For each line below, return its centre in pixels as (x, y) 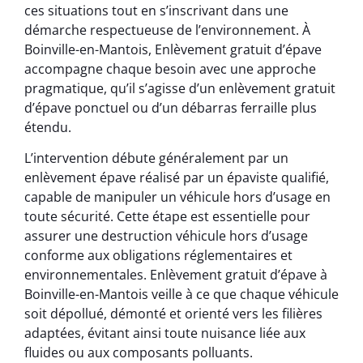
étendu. (48, 127)
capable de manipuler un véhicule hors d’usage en (177, 197)
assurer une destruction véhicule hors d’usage (166, 236)
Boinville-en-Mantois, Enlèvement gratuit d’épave (173, 49)
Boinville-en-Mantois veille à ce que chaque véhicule (181, 295)
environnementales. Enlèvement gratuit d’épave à (176, 275)
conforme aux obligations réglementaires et (158, 256)
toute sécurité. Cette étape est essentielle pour (167, 217)
